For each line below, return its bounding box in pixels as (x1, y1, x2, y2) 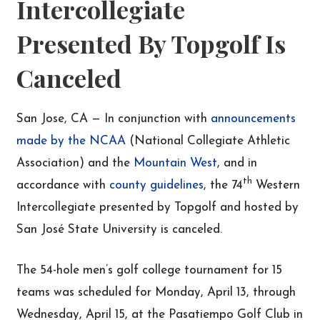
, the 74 (204, 179, 244, 191)
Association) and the (16, 156, 134, 169)
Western (252, 179, 301, 191)
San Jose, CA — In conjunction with (16, 112, 211, 125)
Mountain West (134, 156, 218, 169)
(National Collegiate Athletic (126, 134, 291, 147)
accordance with (16, 179, 110, 191)
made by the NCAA (16, 134, 126, 147)
